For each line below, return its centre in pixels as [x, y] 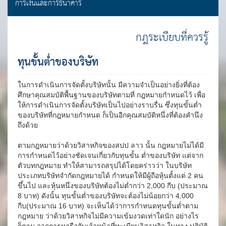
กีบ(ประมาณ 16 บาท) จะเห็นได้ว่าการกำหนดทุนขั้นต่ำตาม [108, 206]
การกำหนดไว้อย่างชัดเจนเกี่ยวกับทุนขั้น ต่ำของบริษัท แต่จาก [110, 155]
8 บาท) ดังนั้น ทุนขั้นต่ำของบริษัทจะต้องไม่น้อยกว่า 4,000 [106, 196]
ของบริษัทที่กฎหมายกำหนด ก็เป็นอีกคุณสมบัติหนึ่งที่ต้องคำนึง [110, 115]
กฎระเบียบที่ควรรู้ [172, 38]
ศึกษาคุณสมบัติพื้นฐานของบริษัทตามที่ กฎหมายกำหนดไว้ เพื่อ [111, 95]
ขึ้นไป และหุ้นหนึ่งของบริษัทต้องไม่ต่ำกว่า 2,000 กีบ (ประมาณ [113, 186]
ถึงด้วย [28, 125]
